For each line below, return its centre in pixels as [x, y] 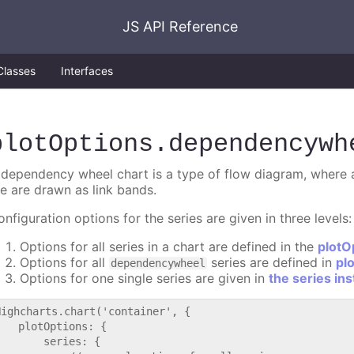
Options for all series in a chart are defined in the [169, 247]
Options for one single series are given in [145, 279]
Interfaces [87, 71]
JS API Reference [180, 26]
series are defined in [272, 263]
